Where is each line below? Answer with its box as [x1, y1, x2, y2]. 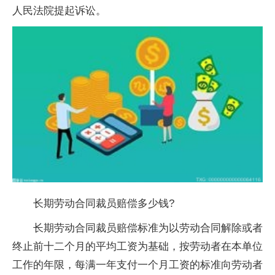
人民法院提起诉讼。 [12, 5, 106, 17]
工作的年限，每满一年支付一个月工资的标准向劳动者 [12, 258, 263, 271]
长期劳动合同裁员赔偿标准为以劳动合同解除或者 [33, 222, 263, 234]
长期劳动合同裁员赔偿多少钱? [33, 197, 174, 209]
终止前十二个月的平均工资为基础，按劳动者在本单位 [12, 240, 263, 252]
